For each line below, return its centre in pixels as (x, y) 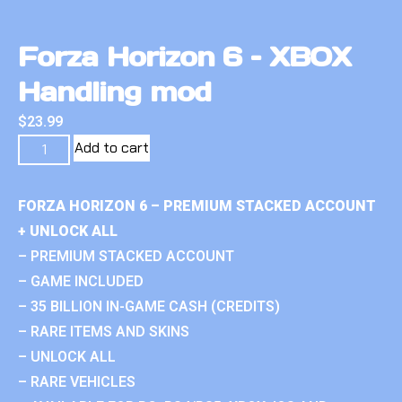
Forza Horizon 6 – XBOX (185, 56)
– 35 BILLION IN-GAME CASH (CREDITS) (149, 306)
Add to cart (112, 147)
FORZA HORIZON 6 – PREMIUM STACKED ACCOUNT (197, 205)
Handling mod (114, 91)
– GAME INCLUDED (81, 281)
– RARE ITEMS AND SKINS (104, 331)
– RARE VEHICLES (77, 381)
